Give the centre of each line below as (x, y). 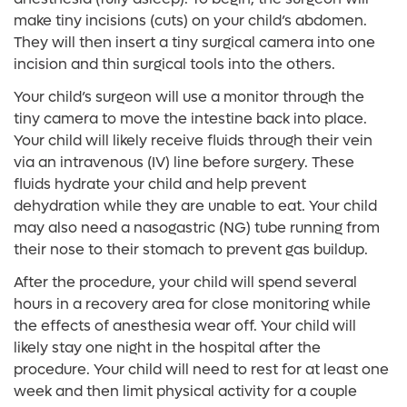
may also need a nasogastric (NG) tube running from (197, 228)
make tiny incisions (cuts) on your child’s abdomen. (190, 20)
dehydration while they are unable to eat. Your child (195, 206)
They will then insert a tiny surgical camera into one (194, 42)
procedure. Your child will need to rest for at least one (201, 369)
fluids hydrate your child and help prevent (160, 184)
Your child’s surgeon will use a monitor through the (189, 97)
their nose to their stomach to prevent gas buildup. (191, 249)
